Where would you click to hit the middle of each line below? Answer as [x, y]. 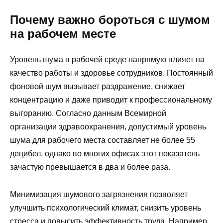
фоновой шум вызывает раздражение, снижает [98, 87]
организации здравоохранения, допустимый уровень [108, 127]
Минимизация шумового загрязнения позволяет [99, 194]
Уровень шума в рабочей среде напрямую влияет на [107, 60]
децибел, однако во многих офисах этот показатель [105, 154]
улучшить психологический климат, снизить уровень [106, 208]
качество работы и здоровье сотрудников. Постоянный [111, 73]
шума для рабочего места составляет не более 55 [103, 140]
